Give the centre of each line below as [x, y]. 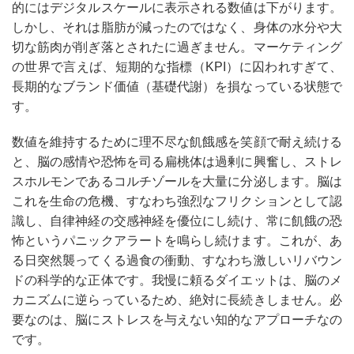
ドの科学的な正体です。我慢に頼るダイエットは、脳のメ [177, 280]
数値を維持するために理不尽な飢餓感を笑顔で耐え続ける [177, 142]
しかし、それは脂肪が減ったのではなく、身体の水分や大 [177, 27]
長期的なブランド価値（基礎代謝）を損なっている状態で [177, 87]
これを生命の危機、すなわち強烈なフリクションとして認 [177, 201]
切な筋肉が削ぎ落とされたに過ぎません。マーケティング [177, 47]
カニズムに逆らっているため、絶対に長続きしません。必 [177, 300]
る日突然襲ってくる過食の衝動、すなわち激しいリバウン [177, 260]
